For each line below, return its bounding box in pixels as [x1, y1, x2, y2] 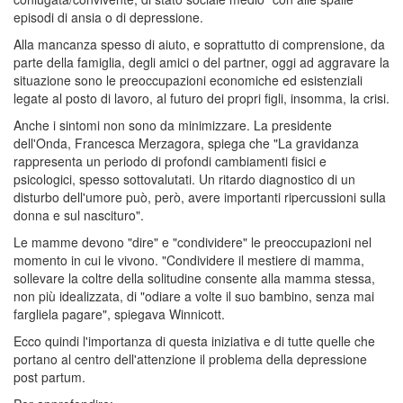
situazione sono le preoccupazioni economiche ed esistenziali [13, 70, 363, 89]
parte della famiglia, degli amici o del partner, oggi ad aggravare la [13, 52, 390, 71]
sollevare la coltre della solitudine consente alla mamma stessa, [13, 268, 375, 287]
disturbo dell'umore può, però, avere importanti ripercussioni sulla [13, 187, 386, 206]
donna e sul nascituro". [13, 205, 144, 224]
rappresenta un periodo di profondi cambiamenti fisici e [13, 151, 327, 170]
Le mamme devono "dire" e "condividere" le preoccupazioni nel [13, 232, 372, 251]
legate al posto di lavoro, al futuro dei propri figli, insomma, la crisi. [13, 88, 390, 107]
